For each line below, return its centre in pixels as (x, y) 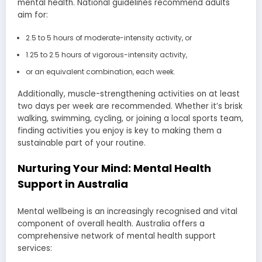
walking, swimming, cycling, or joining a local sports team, (130, 119)
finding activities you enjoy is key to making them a (120, 131)
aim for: (33, 15)
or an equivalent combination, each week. (100, 72)
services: (35, 248)
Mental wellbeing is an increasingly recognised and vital (127, 211)
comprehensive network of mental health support (117, 236)
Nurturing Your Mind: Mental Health (114, 168)
